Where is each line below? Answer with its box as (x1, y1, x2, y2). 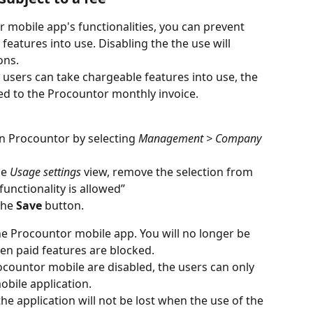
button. (42, 197, 84, 213)
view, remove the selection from (81, 163, 256, 180)
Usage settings (7, 163, 81, 180)
